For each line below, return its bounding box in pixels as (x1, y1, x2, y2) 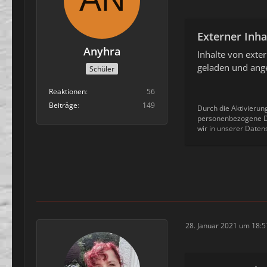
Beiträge (49, 100, 77, 111)
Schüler (89, 64, 114, 74)
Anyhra (83, 44, 120, 58)
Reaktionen (49, 86, 86, 97)
